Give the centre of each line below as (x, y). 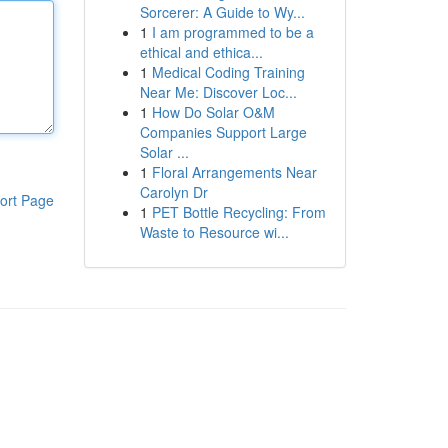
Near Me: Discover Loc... (218, 92)
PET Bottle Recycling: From (238, 212)
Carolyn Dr (173, 192)
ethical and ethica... (201, 52)
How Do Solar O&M (213, 112)
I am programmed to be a (232, 32)
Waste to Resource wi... (214, 232)
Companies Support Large (223, 132)
